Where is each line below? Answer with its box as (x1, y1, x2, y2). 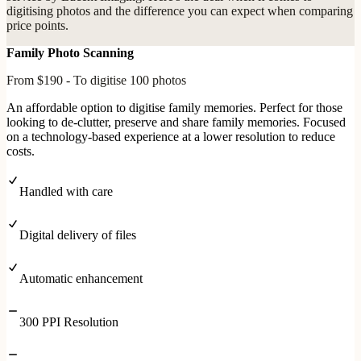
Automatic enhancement (19, 271, 143, 285)
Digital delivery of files (19, 227, 136, 242)
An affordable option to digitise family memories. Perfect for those (6, 100, 342, 114)
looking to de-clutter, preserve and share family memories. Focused (6, 114, 346, 129)
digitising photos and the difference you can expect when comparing (6, 3, 353, 18)
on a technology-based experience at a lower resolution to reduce (6, 129, 335, 143)
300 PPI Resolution (19, 314, 118, 329)
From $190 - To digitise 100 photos (6, 73, 186, 87)
